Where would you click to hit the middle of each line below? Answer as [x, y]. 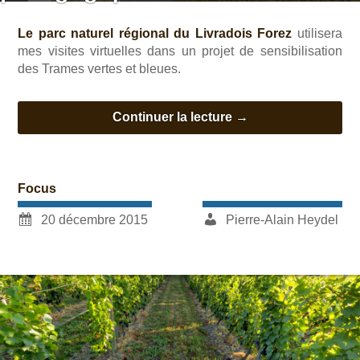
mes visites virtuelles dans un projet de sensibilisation [180, 51]
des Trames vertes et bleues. [100, 68]
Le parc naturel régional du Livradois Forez [155, 33]
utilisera [317, 33]
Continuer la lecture [174, 117]
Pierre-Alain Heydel [282, 219]
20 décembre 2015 [95, 219]
